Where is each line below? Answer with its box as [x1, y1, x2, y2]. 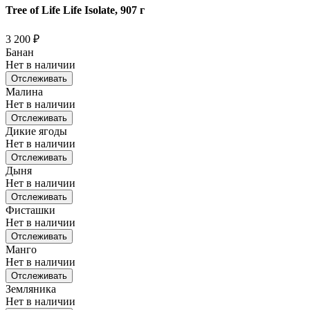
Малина [6, 85, 43, 98]
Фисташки [6, 203, 55, 216]
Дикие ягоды [6, 125, 67, 137]
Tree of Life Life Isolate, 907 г [6, 3, 145, 16]
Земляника [6, 282, 56, 295]
